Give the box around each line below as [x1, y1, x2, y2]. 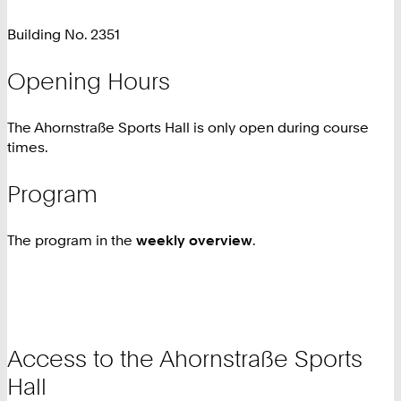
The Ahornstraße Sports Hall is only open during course [7, 118, 369, 137]
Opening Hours [7, 66, 170, 95]
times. [7, 138, 48, 157]
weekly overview [136, 231, 252, 250]
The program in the [7, 231, 136, 250]
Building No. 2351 [7, 24, 120, 43]
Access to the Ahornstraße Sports [7, 345, 363, 373]
